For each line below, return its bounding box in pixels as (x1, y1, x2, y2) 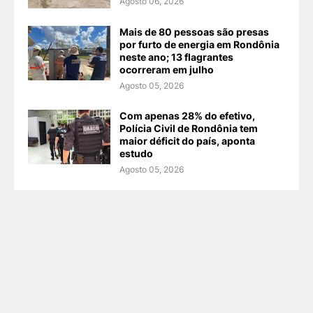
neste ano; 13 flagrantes (119, 51, 233, 64)
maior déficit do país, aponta (119, 135, 255, 147)
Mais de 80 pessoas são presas (119, 26, 269, 38)
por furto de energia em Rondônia (119, 38, 279, 51)
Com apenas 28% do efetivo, (119, 110, 255, 122)
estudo (119, 147, 153, 160)
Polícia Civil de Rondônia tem (119, 122, 258, 135)
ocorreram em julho (119, 64, 214, 76)
